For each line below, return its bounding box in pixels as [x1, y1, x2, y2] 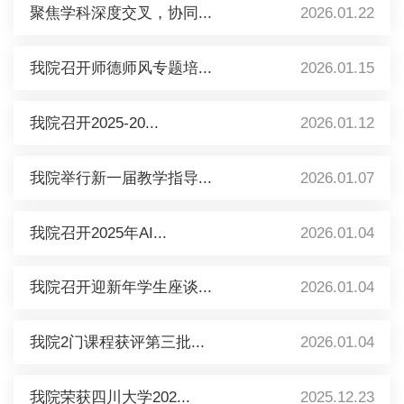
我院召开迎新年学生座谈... [29, 279, 212, 297]
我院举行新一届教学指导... [29, 169, 212, 187]
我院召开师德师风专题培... [29, 60, 212, 78]
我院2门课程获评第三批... [29, 334, 205, 352]
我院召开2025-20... [29, 115, 159, 132]
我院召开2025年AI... [29, 224, 167, 242]
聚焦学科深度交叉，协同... [29, 5, 212, 23]
